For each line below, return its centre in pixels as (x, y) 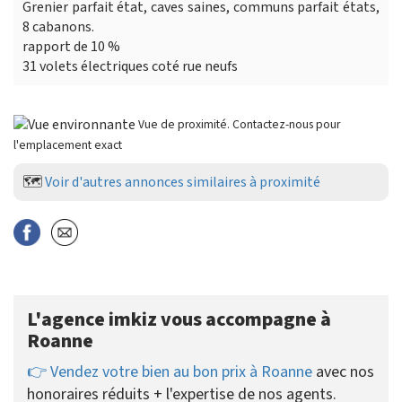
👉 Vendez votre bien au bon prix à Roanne (170, 372)
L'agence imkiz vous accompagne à (179, 320)
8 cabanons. (58, 27)
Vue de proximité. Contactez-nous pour (239, 125)
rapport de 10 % (71, 47)
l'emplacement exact (68, 145)
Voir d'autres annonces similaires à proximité (183, 183)
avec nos (343, 372)
